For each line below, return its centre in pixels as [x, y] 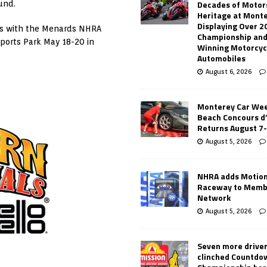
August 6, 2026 [229, 71]
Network [214, 197]
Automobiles [222, 58]
